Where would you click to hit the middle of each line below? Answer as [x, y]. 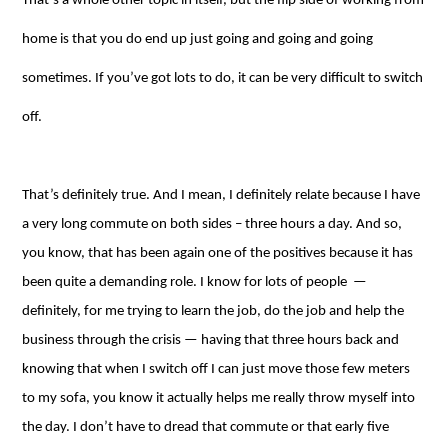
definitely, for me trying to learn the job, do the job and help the [213, 311]
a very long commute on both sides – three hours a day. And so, [212, 224]
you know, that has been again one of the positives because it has [218, 253]
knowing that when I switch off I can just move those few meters [216, 369]
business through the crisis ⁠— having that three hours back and [211, 340]
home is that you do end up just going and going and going [198, 39]
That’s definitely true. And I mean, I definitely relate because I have [221, 195]
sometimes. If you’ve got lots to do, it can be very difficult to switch [223, 78]
